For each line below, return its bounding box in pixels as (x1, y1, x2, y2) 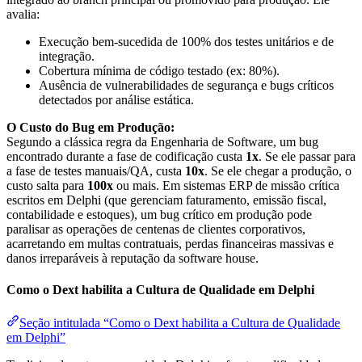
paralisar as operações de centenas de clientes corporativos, (6, 221, 305, 236)
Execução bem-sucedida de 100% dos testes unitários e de (39, 34, 334, 48)
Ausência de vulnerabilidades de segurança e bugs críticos (39, 78, 334, 92)
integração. (39, 48, 95, 63)
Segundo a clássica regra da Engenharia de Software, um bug (6, 134, 318, 149)
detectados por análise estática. (39, 92, 194, 107)
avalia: (6, 6, 40, 21)
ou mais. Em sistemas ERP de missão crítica (113, 178, 339, 192)
